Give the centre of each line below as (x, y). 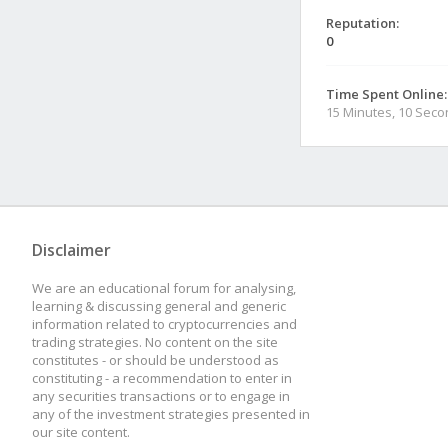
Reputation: (362, 23)
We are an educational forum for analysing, (164, 288)
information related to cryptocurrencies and (164, 324)
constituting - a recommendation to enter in (162, 378)
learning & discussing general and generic (159, 306)
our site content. (81, 432)
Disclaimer (71, 250)
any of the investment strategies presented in (171, 414)
